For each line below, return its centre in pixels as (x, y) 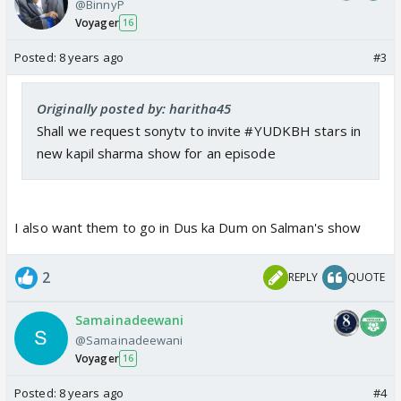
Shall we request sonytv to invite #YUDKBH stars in (199, 130)
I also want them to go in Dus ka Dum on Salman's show (188, 227)
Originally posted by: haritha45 (134, 108)
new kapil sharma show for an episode (156, 153)
